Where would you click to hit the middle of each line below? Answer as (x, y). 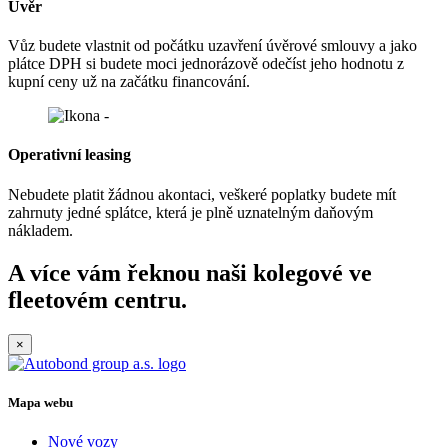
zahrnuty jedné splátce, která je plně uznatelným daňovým (190, 212)
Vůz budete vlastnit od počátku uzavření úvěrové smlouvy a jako (212, 46)
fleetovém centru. (97, 299)
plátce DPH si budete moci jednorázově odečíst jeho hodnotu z (206, 64)
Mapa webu (40, 402)
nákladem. (40, 230)
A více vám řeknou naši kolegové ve (190, 272)
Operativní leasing (69, 155)
